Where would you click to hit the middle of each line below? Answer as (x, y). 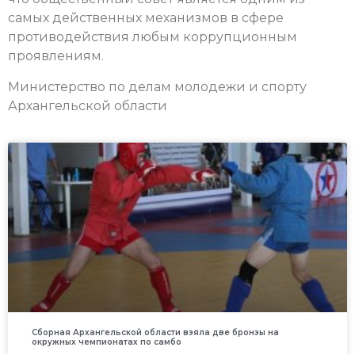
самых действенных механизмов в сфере (146, 18)
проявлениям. (56, 56)
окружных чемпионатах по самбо (107, 342)
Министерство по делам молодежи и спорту (157, 86)
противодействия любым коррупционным (153, 37)
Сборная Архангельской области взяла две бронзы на (155, 332)
